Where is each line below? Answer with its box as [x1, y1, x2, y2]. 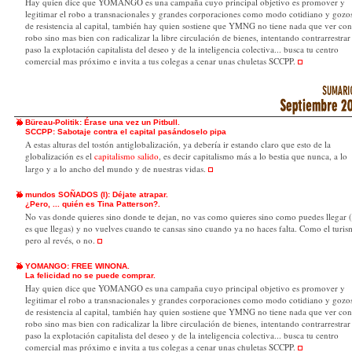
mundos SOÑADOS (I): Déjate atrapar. [25, 190, 168, 199]
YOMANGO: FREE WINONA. [25, 262, 130, 270]
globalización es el [25, 150, 92, 162]
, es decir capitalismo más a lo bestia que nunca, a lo [159, 150, 347, 162]
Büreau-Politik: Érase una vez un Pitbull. [25, 118, 180, 126]
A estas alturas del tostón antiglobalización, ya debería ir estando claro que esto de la [25, 138, 331, 150]
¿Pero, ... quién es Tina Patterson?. [25, 200, 160, 208]
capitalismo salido [94, 150, 159, 162]
